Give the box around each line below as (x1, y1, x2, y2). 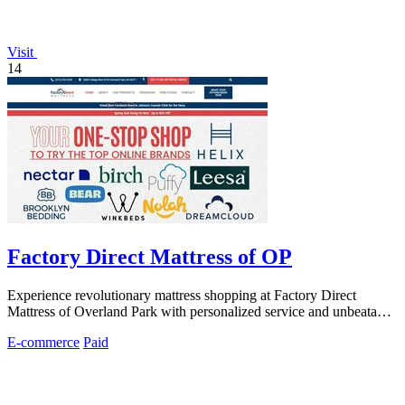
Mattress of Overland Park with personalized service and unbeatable (7, 304, 394, 320)
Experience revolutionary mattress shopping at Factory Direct (7, 287, 356, 304)
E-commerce (7, 334, 80, 351)
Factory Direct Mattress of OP (7, 245, 292, 269)
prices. (7, 320, 44, 336)
